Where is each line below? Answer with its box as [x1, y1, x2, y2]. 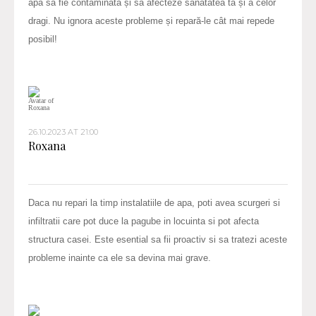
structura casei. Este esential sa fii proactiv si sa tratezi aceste [28, 233, 287, 245]
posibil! [28, 33, 57, 44]
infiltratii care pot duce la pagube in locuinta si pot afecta [28, 215, 259, 226]
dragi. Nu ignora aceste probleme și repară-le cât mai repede [28, 15, 274, 26]
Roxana [28, 138, 66, 153]
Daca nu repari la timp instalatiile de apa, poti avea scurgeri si [28, 197, 280, 208]
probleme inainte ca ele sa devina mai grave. [28, 252, 211, 263]
